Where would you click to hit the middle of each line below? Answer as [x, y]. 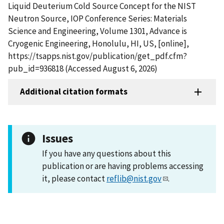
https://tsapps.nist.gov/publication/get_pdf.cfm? [97, 56]
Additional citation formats [74, 92]
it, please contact [74, 178]
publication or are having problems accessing [123, 166]
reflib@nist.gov [134, 178]
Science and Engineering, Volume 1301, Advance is [97, 31]
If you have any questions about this [106, 153]
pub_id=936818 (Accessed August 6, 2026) [83, 68]
